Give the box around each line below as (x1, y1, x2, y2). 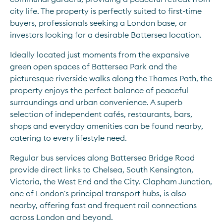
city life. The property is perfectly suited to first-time (10, 6, 202, 16)
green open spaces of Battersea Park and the (10, 61, 177, 71)
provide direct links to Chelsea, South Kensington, (10, 165, 193, 174)
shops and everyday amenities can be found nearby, (10, 121, 203, 131)
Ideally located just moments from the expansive (10, 50, 189, 59)
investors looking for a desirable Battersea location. (10, 30, 202, 40)
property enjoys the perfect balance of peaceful (10, 85, 188, 95)
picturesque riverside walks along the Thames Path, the (10, 73, 212, 83)
